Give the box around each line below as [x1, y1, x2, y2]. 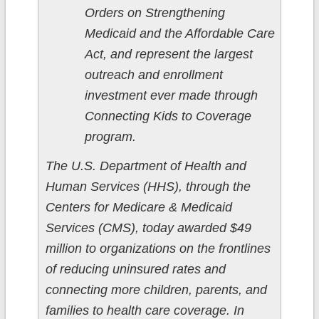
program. [84, 130, 136, 145]
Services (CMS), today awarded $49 [45, 221, 251, 236]
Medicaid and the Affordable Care [84, 26, 275, 41]
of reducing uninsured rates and [45, 262, 226, 277]
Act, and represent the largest [84, 47, 253, 62]
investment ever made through [84, 88, 258, 103]
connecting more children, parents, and [45, 283, 267, 298]
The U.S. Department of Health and [45, 159, 246, 174]
